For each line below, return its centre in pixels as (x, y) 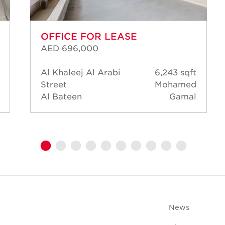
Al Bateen (61, 96)
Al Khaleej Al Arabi (81, 72)
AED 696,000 (70, 48)
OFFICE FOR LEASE (89, 36)
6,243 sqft (176, 72)
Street (54, 84)
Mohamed (176, 84)
